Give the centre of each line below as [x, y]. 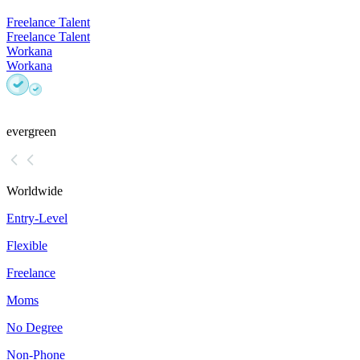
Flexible [27, 246]
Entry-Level [37, 219]
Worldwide [35, 191]
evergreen [31, 132]
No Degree [35, 328]
